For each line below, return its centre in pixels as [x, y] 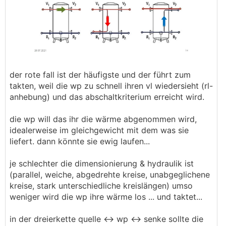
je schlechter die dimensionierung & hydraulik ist [102, 163]
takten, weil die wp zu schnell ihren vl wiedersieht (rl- [111, 86]
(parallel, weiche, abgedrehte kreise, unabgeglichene [110, 174]
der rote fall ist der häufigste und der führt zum [100, 74]
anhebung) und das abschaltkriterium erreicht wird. [107, 97]
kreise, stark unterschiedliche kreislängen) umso [101, 185]
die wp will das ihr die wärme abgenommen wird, [103, 119]
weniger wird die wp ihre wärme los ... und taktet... [106, 196]
